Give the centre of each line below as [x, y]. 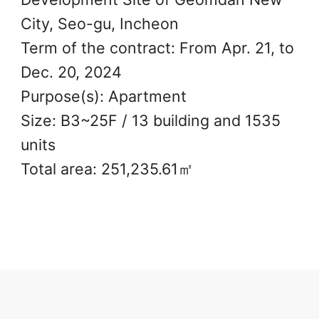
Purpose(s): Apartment [103, 96]
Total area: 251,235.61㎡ [107, 168]
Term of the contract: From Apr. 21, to [157, 47]
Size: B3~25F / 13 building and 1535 [150, 120]
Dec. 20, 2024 [71, 72]
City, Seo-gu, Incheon [99, 23]
